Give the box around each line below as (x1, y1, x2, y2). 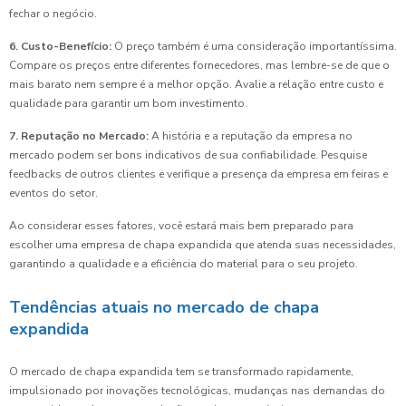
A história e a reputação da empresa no (149, 129, 353, 144)
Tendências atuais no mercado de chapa (9, 296, 319, 319)
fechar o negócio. (9, 6, 97, 22)
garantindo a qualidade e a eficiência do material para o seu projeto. (9, 256, 358, 272)
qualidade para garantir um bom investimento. (9, 96, 247, 111)
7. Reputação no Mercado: (9, 129, 149, 144)
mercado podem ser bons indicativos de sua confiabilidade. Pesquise (9, 148, 367, 163)
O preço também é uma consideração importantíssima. (111, 39, 397, 54)
